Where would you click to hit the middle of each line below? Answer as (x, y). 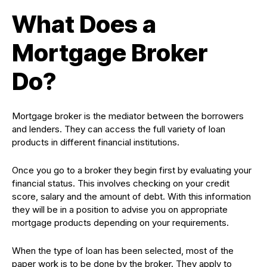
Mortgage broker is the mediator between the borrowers (128, 116)
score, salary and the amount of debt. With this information (131, 196)
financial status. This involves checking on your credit (121, 183)
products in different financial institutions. (96, 142)
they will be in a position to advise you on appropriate (120, 209)
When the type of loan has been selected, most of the (123, 251)
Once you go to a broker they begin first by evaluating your (132, 170)
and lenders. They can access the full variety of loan (119, 129)
